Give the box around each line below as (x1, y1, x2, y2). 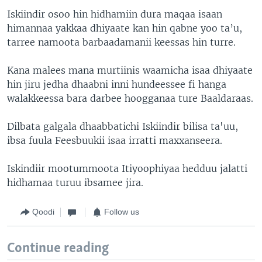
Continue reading (7, 240, 109, 256)
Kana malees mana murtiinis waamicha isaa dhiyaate (7, 64, 253, 76)
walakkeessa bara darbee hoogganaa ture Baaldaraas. (7, 92, 253, 104)
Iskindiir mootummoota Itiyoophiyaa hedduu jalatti (7, 162, 247, 174)
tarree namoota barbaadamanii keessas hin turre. (7, 36, 236, 48)
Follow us (104, 207, 139, 216)
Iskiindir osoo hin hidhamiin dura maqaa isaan (7, 8, 222, 20)
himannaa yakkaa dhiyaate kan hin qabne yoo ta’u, (7, 22, 242, 34)
